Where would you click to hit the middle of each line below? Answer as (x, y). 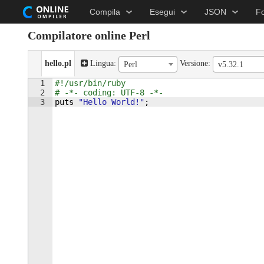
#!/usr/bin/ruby (90, 83)
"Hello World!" (111, 102)
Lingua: (103, 64)
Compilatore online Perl (89, 35)
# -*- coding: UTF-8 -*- (109, 93)
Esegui (162, 12)
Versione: (195, 64)
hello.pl (58, 63)
